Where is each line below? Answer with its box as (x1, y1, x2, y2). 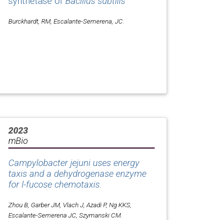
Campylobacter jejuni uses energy (8, 157, 139, 168)
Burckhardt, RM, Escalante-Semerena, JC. (8, 17, 124, 25)
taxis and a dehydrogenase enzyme (8, 168, 146, 179)
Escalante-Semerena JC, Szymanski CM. (8, 211, 122, 219)
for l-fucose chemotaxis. (8, 179, 102, 190)
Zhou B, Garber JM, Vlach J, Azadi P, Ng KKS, (8, 200, 132, 209)
